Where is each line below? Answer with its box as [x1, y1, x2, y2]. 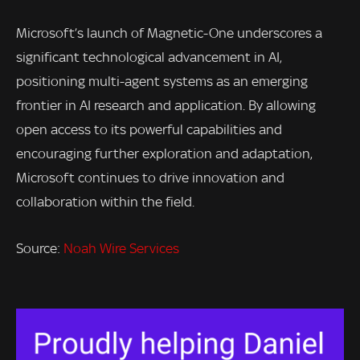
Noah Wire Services [63, 239, 179, 256]
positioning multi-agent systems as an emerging [16, 72, 308, 89]
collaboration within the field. [16, 193, 194, 210]
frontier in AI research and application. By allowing [16, 96, 316, 113]
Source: [16, 239, 63, 256]
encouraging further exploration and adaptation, [16, 145, 313, 162]
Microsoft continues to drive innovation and [16, 169, 284, 186]
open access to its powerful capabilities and [16, 121, 282, 137]
